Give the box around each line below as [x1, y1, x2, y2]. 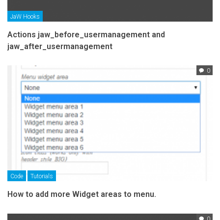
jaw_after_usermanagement [7, 42, 112, 52]
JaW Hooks [10, 13, 40, 21]
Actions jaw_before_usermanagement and [7, 30, 165, 40]
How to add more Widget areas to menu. [7, 189, 156, 199]
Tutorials [30, 172, 53, 180]
